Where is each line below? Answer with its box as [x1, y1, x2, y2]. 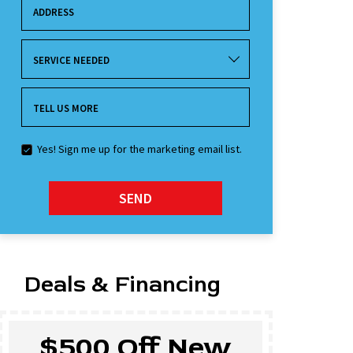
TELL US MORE [32, 101, 98, 115]
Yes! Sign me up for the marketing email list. [36, 141, 242, 156]
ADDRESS [32, 5, 74, 19]
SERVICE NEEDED [32, 53, 110, 67]
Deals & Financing [24, 270, 221, 299]
